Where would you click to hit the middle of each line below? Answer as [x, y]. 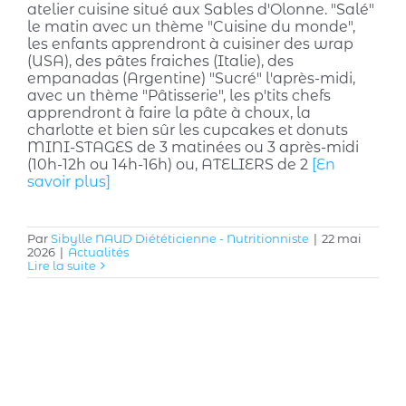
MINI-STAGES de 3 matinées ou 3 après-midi [193, 148]
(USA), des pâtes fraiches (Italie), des [160, 62]
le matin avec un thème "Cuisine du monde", [191, 27]
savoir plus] [69, 182]
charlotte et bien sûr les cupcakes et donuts [188, 130]
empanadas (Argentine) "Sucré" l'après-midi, [191, 79]
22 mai [342, 239]
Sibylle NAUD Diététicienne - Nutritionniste [180, 239]
